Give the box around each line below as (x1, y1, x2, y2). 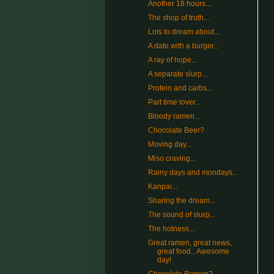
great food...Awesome (157, 247, 229, 256)
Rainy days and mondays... (147, 168, 238, 177)
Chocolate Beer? (147, 126, 204, 135)
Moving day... (147, 140, 191, 149)
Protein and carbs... (147, 84, 212, 93)
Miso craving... (147, 154, 196, 163)
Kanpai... (147, 182, 177, 191)
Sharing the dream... (147, 196, 215, 206)
